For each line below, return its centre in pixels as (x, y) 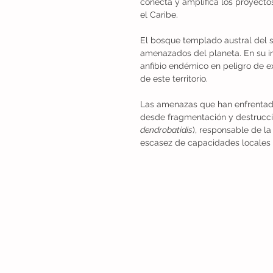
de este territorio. (174, 78)
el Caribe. (159, 14)
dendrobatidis (166, 129)
